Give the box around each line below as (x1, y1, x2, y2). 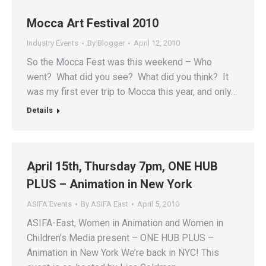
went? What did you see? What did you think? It (27, 71, 229, 83)
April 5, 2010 (137, 199, 179, 209)
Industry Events (27, 39, 78, 48)
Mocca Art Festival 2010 (27, 16, 159, 31)
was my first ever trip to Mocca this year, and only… (27, 86, 237, 98)
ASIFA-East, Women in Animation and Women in (27, 217, 223, 229)
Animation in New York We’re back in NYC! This (27, 247, 219, 259)
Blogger (97, 39, 125, 48)
